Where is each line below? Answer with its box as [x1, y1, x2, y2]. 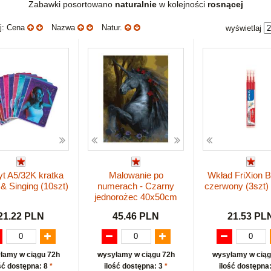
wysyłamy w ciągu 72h [97, 250, 175, 259]
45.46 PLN [113, 211, 159, 221]
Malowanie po [108, 170, 163, 181]
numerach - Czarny [97, 181, 174, 192]
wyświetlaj [226, 23, 261, 33]
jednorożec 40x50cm [94, 192, 177, 203]
